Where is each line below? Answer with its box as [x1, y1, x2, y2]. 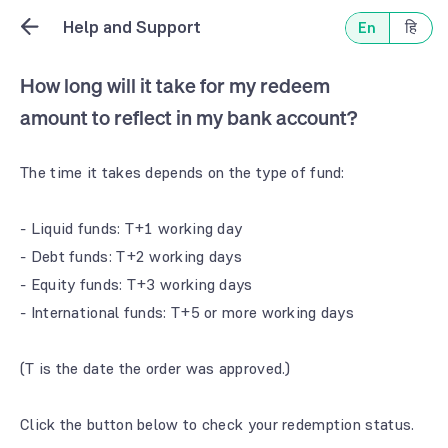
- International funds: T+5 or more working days [20, 302, 355, 323]
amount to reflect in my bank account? [20, 104, 357, 131]
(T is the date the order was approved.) [20, 358, 291, 379]
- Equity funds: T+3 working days [20, 274, 253, 295]
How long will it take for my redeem [20, 72, 330, 99]
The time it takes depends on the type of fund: [20, 162, 345, 183]
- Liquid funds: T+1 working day [20, 218, 243, 239]
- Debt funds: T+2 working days [20, 246, 242, 267]
